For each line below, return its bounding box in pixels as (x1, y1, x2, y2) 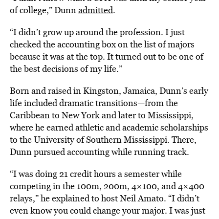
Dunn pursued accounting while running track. (10, 146, 189, 158)
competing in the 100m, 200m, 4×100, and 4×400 (10, 180, 204, 192)
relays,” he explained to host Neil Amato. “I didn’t (10, 192, 199, 204)
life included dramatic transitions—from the (10, 97, 178, 109)
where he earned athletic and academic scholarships (10, 121, 208, 133)
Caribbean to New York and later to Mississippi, (10, 109, 194, 121)
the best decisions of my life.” (10, 63, 122, 75)
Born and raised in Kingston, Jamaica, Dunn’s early (10, 85, 208, 97)
